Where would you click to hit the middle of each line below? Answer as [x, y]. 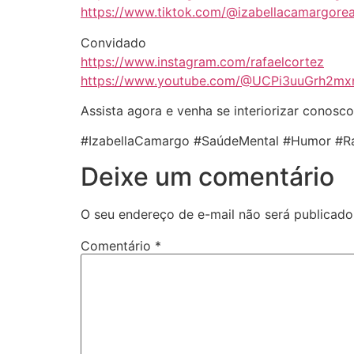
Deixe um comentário [207, 176]
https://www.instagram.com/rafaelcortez [202, 61]
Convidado [113, 42]
